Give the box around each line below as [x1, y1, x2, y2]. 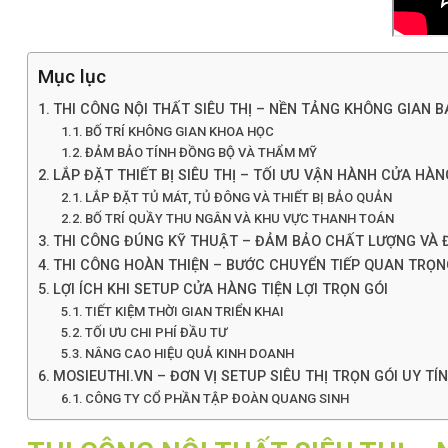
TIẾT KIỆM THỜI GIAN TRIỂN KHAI [85, 304, 285, 319]
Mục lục [38, 65, 106, 89]
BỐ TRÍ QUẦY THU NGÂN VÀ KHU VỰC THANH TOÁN [85, 211, 395, 226]
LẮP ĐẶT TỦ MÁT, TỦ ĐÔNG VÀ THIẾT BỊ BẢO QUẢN [85, 190, 393, 205]
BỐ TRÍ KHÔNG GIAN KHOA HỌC [85, 124, 275, 139]
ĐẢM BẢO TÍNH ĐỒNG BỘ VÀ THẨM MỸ [85, 145, 318, 160]
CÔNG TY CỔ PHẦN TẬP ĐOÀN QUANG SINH [85, 391, 350, 406]
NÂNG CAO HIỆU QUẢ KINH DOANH [85, 346, 295, 361]
